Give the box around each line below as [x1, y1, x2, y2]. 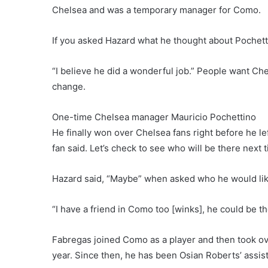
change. [52, 81, 86, 92]
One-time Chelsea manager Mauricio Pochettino [52, 111, 256, 123]
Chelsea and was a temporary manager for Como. [52, 4, 261, 16]
